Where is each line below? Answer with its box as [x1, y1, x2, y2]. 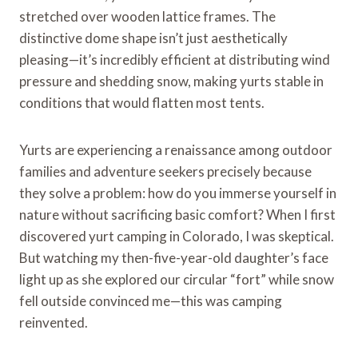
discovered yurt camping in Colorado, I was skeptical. [19, 227, 334, 245]
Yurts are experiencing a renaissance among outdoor [19, 141, 332, 158]
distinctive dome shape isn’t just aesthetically [19, 29, 288, 46]
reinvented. [19, 313, 88, 331]
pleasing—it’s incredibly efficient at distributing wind [19, 50, 330, 68]
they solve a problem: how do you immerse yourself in [19, 184, 336, 201]
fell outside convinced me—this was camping [19, 292, 282, 309]
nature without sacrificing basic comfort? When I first [19, 205, 336, 223]
